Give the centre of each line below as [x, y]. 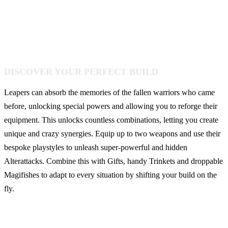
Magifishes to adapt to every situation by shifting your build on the [110, 175]
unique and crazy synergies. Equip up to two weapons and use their [112, 134]
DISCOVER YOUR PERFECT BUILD [81, 72]
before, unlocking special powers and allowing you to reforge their [111, 106]
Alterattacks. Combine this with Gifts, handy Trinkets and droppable [113, 161]
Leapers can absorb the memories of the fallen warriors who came [109, 93]
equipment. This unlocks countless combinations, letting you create [111, 120]
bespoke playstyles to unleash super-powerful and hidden [96, 148]
